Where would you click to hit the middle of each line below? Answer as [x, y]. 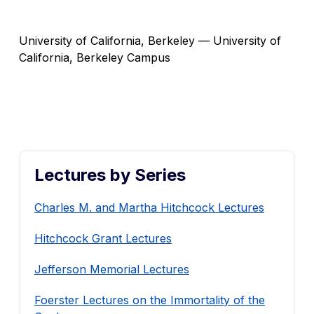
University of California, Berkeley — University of [150, 41]
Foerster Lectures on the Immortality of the [149, 300]
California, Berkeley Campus [94, 57]
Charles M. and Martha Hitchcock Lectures [149, 207]
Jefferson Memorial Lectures [111, 269]
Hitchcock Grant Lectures [103, 238]
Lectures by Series [110, 175]
